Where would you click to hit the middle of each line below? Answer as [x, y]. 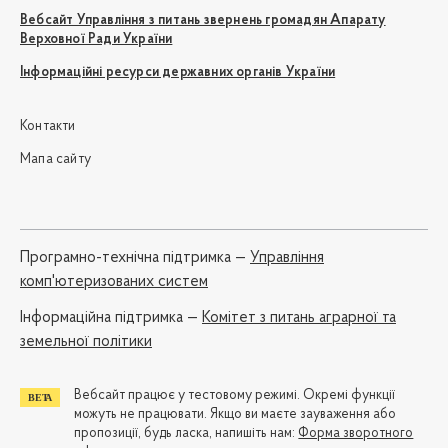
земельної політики [86, 342]
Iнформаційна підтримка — [111, 318]
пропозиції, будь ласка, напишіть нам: [186, 434]
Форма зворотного [356, 434]
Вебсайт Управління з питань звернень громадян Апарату [203, 20]
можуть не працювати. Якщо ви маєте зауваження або [235, 415]
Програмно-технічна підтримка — [135, 258]
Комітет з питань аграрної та [299, 318]
